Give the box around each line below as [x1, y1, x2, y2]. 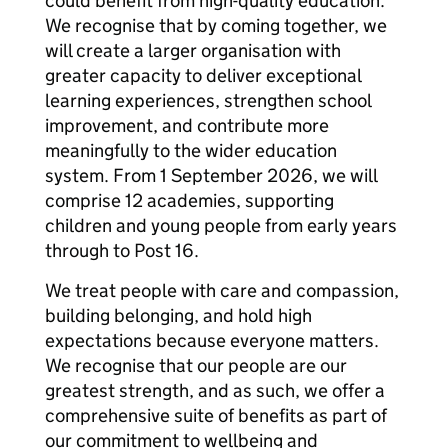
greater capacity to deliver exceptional [45, 64, 361, 87]
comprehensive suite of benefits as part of [45, 404, 387, 427]
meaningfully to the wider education [45, 139, 337, 162]
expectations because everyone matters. [45, 329, 379, 352]
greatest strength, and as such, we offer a [45, 379, 385, 402]
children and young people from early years [45, 214, 397, 237]
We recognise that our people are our [45, 354, 347, 377]
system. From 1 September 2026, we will [45, 164, 377, 187]
